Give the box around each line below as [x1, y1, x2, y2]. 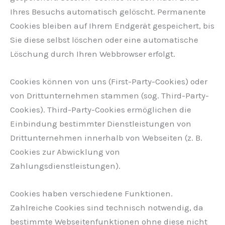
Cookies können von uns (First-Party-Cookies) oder [10, 76, 207, 86]
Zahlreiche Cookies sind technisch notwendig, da [10, 202, 203, 212]
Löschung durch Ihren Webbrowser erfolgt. [10, 48, 175, 59]
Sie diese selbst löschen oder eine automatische [10, 34, 198, 45]
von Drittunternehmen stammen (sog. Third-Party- [10, 90, 209, 100]
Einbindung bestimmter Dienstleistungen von [10, 118, 191, 129]
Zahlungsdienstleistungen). [10, 160, 121, 171]
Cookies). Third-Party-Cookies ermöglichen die [10, 104, 191, 115]
